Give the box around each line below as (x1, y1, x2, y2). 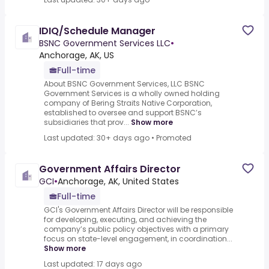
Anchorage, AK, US (39, 49, 114, 62)
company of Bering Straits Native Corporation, (44, 98, 212, 109)
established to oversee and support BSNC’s (44, 107, 202, 118)
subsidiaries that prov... (44, 117, 129, 128)
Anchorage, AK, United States (58, 175, 179, 188)
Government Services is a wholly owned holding (44, 88, 220, 99)
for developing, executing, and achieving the (44, 214, 207, 225)
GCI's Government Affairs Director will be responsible (44, 205, 233, 216)
